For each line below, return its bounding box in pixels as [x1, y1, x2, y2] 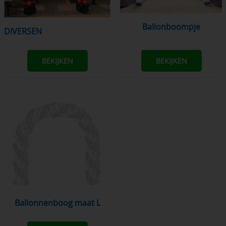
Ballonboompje [147, 21, 200, 33]
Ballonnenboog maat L [19, 197, 100, 208]
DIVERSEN [10, 26, 42, 37]
